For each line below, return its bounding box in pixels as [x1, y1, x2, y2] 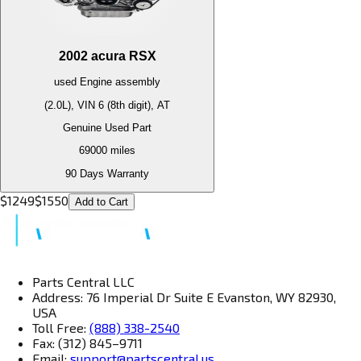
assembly [112, 76, 160, 89]
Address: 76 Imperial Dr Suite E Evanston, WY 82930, [32, 288, 336, 305]
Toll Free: [32, 319, 89, 335]
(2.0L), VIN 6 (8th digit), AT [44, 98, 170, 111]
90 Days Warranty [65, 167, 149, 180]
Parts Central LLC [32, 273, 135, 289]
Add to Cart [75, 195, 128, 208]
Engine [80, 76, 112, 89]
